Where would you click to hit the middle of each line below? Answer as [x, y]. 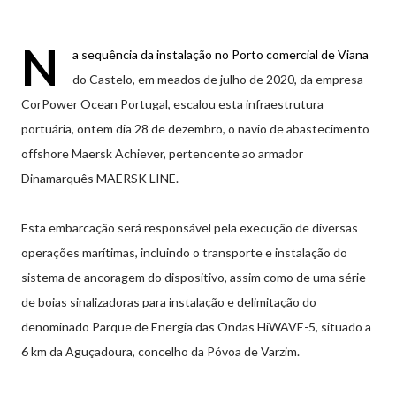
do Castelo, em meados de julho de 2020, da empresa [218, 79]
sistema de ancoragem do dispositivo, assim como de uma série [194, 277]
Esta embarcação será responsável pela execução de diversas [190, 228]
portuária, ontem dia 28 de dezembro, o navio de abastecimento [195, 129]
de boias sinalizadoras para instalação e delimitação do [169, 302]
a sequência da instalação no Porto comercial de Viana [221, 54]
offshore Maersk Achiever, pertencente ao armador [162, 153]
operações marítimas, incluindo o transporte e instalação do [184, 252]
